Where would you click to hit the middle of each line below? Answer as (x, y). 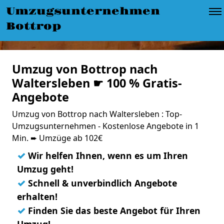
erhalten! (37, 196)
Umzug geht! (45, 169)
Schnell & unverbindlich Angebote (101, 183)
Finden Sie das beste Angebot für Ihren (113, 210)
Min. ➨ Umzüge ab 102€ (57, 138)
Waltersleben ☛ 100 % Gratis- (97, 83)
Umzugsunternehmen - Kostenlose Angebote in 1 (105, 126)
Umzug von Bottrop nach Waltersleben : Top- (97, 114)
